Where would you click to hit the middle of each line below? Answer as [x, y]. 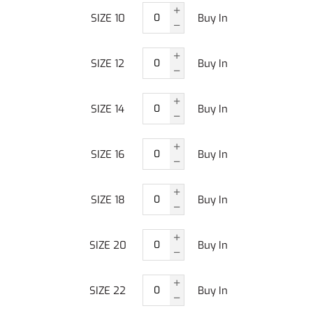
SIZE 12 [108, 63]
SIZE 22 [108, 290]
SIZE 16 [108, 154]
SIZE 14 [108, 109]
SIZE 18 [108, 199]
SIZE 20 [108, 245]
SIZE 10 [108, 18]
